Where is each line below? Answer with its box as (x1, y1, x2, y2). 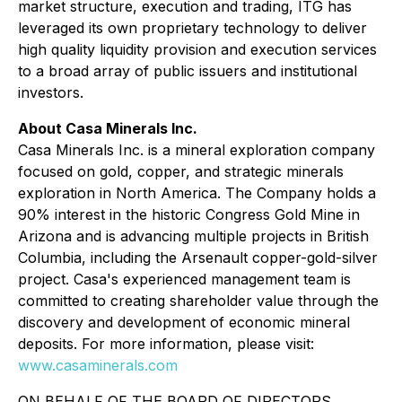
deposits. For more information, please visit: (18, 335, 314, 353)
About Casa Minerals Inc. (18, 119, 197, 137)
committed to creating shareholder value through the (18, 292, 379, 310)
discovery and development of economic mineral (18, 313, 350, 331)
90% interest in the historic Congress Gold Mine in (18, 205, 360, 223)
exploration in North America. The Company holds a (18, 184, 376, 202)
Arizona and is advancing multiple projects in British (18, 227, 369, 245)
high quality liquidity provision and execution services (18, 40, 377, 58)
